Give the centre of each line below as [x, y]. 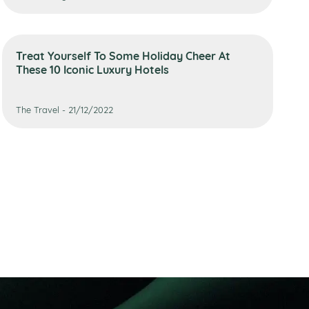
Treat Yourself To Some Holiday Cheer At [123, 55]
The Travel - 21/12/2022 [64, 109]
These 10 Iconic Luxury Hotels [92, 69]
